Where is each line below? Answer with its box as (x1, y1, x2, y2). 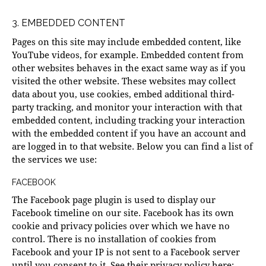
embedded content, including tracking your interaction (12, 114, 245, 126)
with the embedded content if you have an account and (12, 127, 246, 140)
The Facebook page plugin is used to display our (12, 194, 216, 206)
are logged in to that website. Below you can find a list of (12, 140, 253, 153)
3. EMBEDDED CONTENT (12, 17, 125, 29)
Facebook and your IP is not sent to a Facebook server (12, 246, 240, 258)
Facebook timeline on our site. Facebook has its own (12, 207, 234, 219)
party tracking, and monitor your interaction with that (12, 101, 242, 113)
